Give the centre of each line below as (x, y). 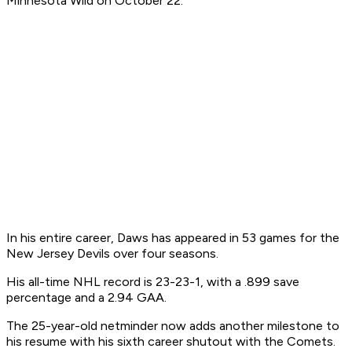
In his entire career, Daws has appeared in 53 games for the (173, 238)
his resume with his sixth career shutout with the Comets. (171, 342)
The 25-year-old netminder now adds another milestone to (173, 326)
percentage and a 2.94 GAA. (86, 298)
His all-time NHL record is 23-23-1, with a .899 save (153, 282)
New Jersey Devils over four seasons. (112, 254)
